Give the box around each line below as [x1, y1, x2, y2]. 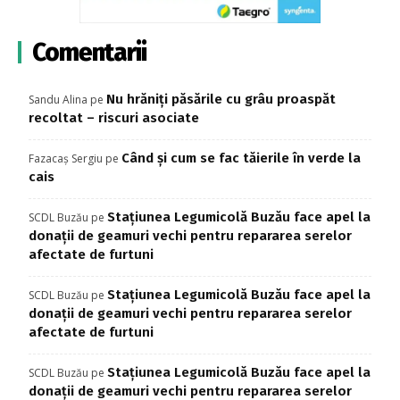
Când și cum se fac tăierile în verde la [121, 150, 361, 167]
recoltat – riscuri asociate [29, 110, 199, 127]
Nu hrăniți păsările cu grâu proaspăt [106, 91, 336, 108]
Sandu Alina [29, 92, 87, 108]
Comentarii [32, 37, 146, 68]
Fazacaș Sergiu [29, 151, 103, 167]
